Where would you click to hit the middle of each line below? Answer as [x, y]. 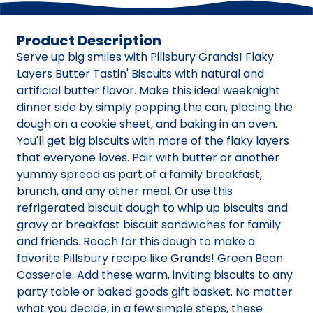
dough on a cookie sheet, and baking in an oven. [147, 124]
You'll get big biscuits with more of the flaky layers [153, 141]
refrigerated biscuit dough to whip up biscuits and [152, 208]
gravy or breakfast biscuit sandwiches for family [149, 225]
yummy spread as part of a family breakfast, [139, 175]
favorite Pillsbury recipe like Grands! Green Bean [150, 259]
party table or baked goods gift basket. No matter [155, 292]
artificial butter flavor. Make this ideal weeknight [148, 91]
